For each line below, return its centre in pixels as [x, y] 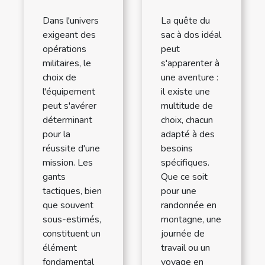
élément [60, 248]
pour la [56, 135]
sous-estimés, [72, 220]
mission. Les [68, 163]
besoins [177, 149]
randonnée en [189, 206]
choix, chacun [187, 120]
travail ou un [185, 248]
